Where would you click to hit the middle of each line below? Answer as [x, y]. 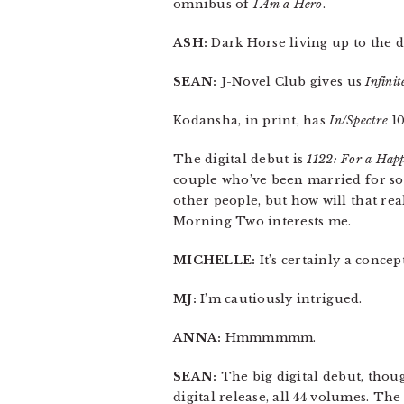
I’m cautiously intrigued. [279, 299]
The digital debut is [240, 159]
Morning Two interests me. [262, 221]
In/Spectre [358, 120]
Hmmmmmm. [269, 338]
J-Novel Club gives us [291, 82]
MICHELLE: [215, 260]
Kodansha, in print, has [252, 120]
